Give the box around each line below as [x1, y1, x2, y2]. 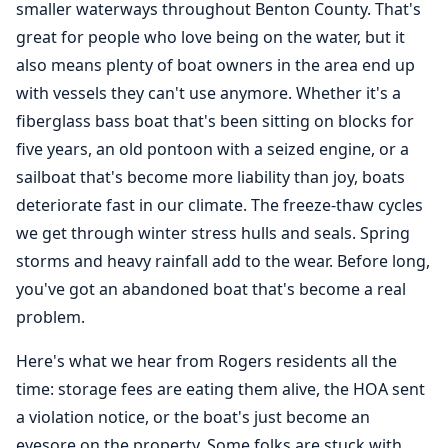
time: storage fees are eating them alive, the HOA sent [16, 378, 425, 400]
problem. [16, 306, 85, 328]
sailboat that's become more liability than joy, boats [16, 166, 405, 188]
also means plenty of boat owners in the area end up [16, 54, 415, 76]
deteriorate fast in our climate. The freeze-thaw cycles [16, 194, 423, 216]
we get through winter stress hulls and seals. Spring [16, 222, 410, 244]
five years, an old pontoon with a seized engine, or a [16, 138, 409, 160]
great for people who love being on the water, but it [16, 26, 405, 48]
